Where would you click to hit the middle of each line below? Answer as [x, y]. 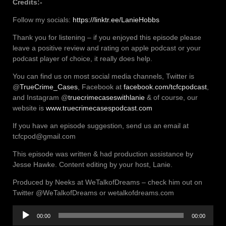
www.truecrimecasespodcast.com [99, 108]
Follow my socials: [43, 20]
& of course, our [171, 98]
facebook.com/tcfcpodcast [165, 87]
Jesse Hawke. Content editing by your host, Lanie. [94, 165]
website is [29, 108]
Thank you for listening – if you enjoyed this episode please [107, 38]
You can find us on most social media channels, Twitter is [103, 76]
